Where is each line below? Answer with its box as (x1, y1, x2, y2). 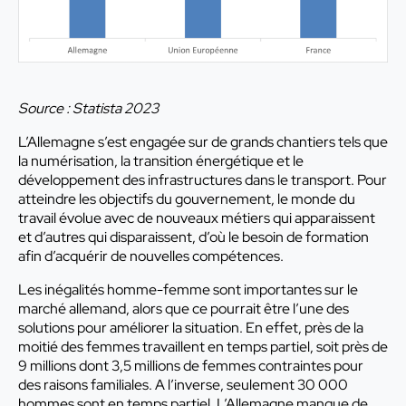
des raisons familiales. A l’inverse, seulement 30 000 (18, 375, 348, 395)
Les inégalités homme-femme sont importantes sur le (18, 280, 358, 300)
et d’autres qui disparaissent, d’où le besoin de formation (18, 227, 369, 247)
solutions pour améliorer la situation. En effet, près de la (18, 318, 363, 338)
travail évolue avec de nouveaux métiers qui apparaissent (18, 208, 375, 228)
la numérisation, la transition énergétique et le (18, 151, 304, 171)
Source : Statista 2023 (18, 99, 159, 119)
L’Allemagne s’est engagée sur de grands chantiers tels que (18, 132, 388, 152)
